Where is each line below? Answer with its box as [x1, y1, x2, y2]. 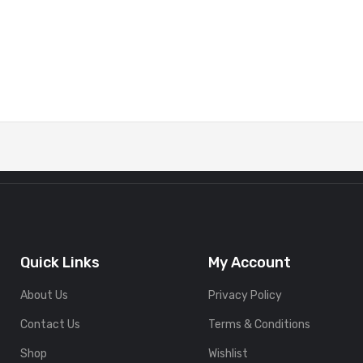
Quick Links [19, 254, 100, 272]
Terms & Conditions [208, 318, 311, 332]
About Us [19, 288, 68, 303]
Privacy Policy [208, 288, 283, 303]
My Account [208, 254, 292, 272]
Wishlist [208, 347, 249, 361]
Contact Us [19, 318, 80, 332]
